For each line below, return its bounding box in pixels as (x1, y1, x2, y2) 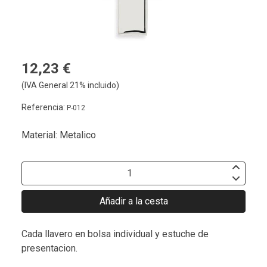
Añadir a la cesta (99, 195, 168, 207)
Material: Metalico (21, 129, 96, 141)
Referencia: (21, 102, 67, 112)
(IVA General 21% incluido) (21, 80, 119, 90)
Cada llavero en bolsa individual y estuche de (21, 228, 209, 240)
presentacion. (21, 242, 77, 254)
